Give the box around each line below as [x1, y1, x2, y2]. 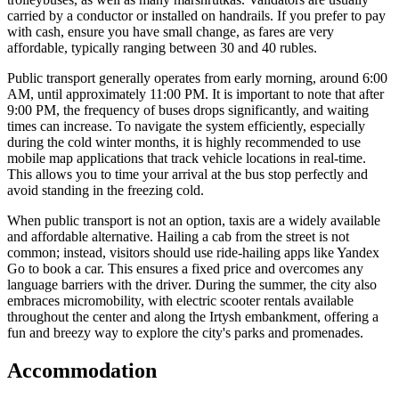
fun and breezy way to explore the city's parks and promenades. [7, 325, 363, 341]
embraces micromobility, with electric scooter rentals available [7, 293, 354, 309]
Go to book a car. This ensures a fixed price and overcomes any [7, 261, 363, 277]
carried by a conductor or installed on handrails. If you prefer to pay [7, 8, 386, 24]
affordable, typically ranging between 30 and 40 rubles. [7, 40, 317, 56]
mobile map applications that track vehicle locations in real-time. [7, 151, 366, 167]
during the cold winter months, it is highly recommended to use [7, 134, 361, 151]
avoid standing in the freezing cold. [7, 183, 204, 199]
